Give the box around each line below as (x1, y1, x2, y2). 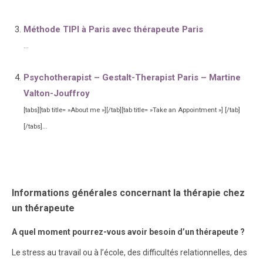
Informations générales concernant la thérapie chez (12, 187, 245, 198)
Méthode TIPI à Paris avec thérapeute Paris (23, 24, 203, 35)
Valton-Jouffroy (23, 88, 90, 99)
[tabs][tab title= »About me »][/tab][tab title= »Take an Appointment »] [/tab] (23, 106, 240, 114)
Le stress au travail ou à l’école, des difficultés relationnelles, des (12, 248, 247, 257)
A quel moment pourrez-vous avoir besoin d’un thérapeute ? (12, 227, 245, 237)
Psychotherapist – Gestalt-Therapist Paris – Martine (23, 72, 241, 83)
